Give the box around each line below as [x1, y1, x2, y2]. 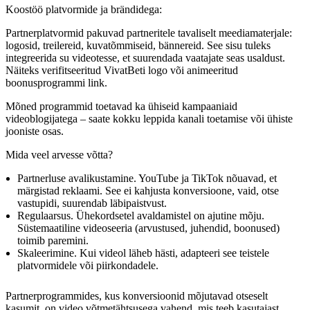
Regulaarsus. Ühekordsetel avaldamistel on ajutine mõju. [17, 210, 264, 222]
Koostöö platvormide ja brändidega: [6, 3, 162, 16]
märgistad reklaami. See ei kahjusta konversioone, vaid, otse [17, 185, 279, 197]
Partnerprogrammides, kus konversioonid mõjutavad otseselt [6, 290, 268, 302]
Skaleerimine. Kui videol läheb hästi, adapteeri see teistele [17, 247, 269, 259]
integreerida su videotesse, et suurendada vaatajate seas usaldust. [6, 52, 285, 64]
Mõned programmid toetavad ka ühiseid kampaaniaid [6, 100, 237, 113]
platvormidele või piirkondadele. [17, 259, 158, 272]
